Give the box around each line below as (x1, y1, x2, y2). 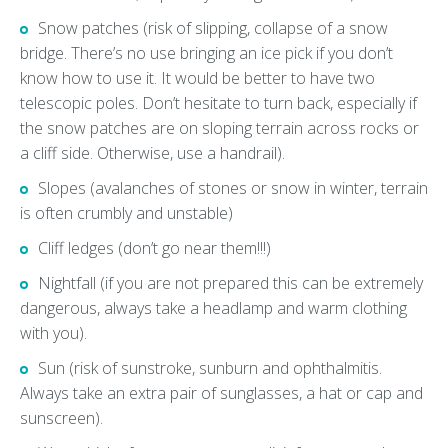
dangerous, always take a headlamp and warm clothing (20, 297, 407, 320)
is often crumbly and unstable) (20, 202, 237, 225)
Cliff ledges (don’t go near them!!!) (38, 237, 275, 260)
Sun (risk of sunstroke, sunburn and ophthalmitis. (38, 357, 382, 380)
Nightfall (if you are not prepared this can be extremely (38, 272, 423, 295)
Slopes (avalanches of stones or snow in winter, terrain (38, 177, 428, 200)
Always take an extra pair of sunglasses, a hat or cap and (20, 382, 423, 405)
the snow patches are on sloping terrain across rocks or (20, 117, 419, 140)
